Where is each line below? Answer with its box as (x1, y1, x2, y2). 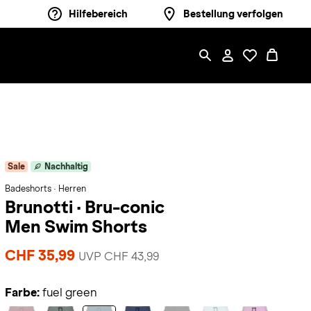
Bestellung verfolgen (183, 8, 283, 19)
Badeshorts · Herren (4, 184, 86, 194)
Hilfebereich (69, 8, 128, 19)
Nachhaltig (44, 162, 88, 171)
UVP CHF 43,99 (78, 250, 159, 263)
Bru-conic (84, 197, 165, 217)
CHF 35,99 (4, 247, 78, 263)
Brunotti (4, 197, 76, 217)
